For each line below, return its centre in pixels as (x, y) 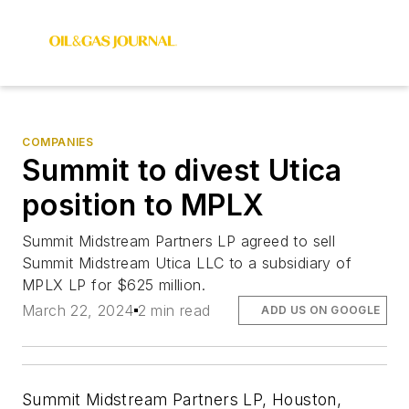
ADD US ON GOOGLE (321, 310)
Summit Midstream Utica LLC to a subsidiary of (187, 263)
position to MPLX (143, 205)
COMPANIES (58, 142)
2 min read (174, 311)
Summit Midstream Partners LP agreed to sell (179, 241)
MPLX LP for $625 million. (114, 285)
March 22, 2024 (78, 311)
